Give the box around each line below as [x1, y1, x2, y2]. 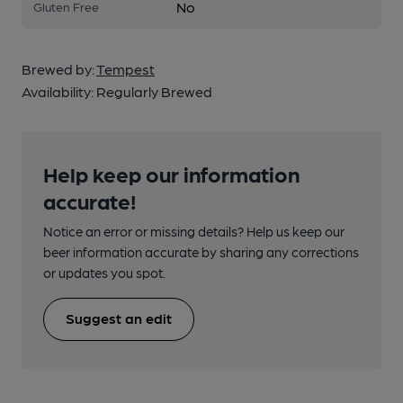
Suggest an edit [66, 309, 172, 327]
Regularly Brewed [96, 83, 212, 101]
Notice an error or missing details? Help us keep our [43, 223, 345, 240]
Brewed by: [22, 60, 96, 78]
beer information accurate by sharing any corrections [43, 244, 359, 261]
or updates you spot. [43, 264, 166, 282]
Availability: [22, 83, 96, 101]
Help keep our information [43, 160, 300, 187]
